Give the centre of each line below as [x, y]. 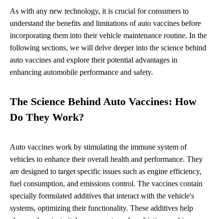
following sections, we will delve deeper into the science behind [108, 47]
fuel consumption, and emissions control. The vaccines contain [106, 183]
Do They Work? [47, 117]
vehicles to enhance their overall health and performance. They [106, 159]
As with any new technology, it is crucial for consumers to [99, 11]
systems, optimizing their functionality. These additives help [101, 208]
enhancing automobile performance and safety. [81, 72]
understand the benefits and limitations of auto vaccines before [105, 23]
